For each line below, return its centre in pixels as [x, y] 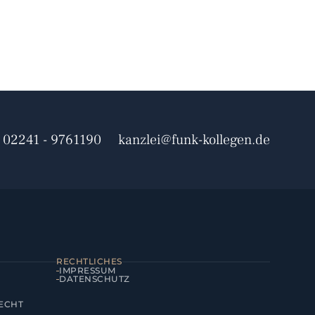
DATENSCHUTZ [95, 279]
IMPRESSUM [88, 270]
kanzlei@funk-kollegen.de [194, 140]
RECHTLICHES [89, 261]
